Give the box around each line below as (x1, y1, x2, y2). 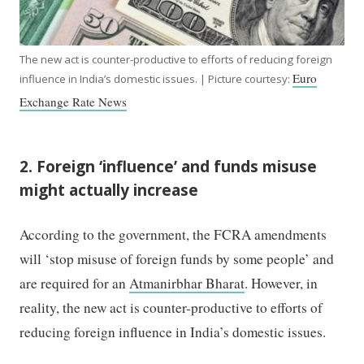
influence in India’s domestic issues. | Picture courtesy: (19, 71, 293, 87)
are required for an (19, 274, 130, 293)
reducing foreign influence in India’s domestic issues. (19, 323, 331, 342)
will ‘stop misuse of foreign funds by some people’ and (19, 249, 335, 269)
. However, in (245, 274, 318, 293)
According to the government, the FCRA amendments (19, 225, 327, 245)
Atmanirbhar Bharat (129, 274, 245, 293)
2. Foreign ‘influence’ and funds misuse (19, 156, 318, 178)
